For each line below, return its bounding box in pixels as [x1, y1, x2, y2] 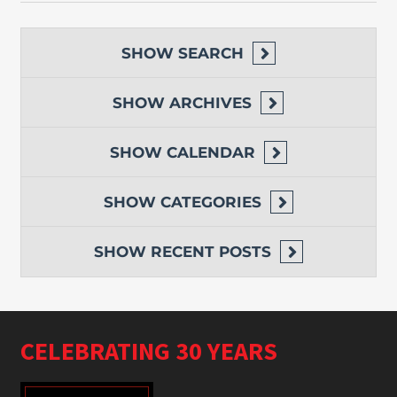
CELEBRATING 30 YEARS [19, 335, 277, 368]
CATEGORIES [160, 193, 261, 212]
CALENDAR [166, 144, 255, 162]
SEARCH [177, 44, 244, 63]
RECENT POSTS [150, 243, 271, 261]
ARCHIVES [169, 94, 253, 113]
